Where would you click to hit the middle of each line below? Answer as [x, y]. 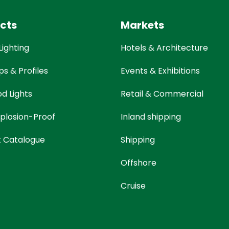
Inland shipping [151, 117]
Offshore [138, 163]
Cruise [133, 186]
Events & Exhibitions [160, 71]
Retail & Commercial [162, 94]
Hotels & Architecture [164, 48]
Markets [142, 25]
